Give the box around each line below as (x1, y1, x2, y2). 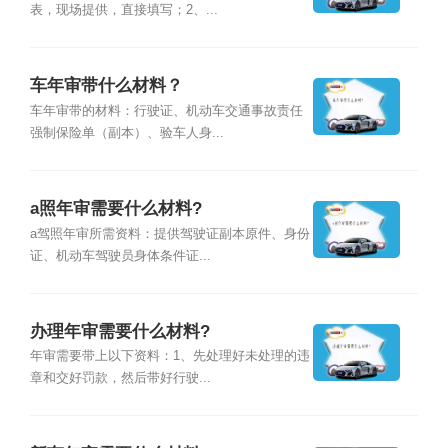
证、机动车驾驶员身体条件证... (29, 248, 211, 263)
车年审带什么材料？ (29, 76, 183, 96)
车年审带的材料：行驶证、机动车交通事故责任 (29, 103, 303, 118)
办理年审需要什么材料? (29, 322, 210, 342)
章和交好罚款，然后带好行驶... (29, 371, 211, 386)
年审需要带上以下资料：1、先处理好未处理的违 (29, 349, 310, 364)
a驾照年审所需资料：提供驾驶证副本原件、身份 (29, 226, 310, 241)
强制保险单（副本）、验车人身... (29, 125, 224, 140)
